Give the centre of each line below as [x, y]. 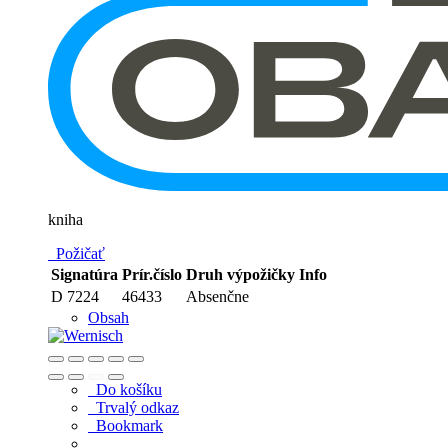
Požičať [76, 253]
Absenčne [217, 296]
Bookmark [125, 425]
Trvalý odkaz [133, 407]
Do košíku [125, 389]
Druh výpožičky [240, 274]
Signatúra [84, 274]
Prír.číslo [152, 274]
